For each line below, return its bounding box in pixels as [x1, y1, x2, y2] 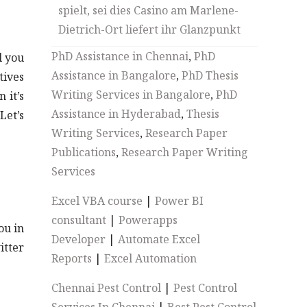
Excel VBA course [51, 193, 143, 208]
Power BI [155, 193, 204, 208]
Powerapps [119, 212, 178, 228]
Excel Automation [104, 251, 197, 266]
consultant [51, 212, 107, 228]
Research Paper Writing [121, 145, 249, 160]
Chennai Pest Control [51, 280, 162, 295]
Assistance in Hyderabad [51, 106, 182, 121]
